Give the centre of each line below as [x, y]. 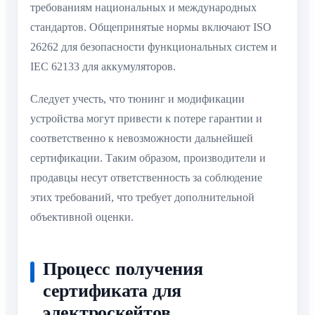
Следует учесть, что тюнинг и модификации [137, 99]
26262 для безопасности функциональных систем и [154, 46]
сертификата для [112, 291]
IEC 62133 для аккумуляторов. [103, 66]
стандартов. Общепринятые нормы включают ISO [151, 27]
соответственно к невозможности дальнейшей [142, 139]
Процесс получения [123, 269]
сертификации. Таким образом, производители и [148, 158]
